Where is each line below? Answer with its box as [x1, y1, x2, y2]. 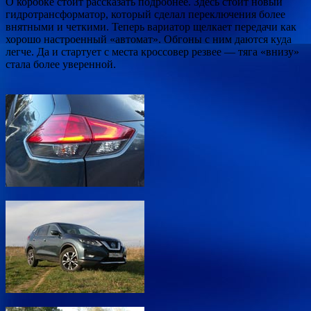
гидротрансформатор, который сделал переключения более [6, 8, 285, 20]
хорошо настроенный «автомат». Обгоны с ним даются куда [6, 33, 292, 45]
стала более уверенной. [6, 58, 116, 70]
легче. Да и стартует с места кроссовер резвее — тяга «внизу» [6, 45, 299, 58]
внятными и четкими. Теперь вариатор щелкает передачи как [6, 20, 296, 33]
